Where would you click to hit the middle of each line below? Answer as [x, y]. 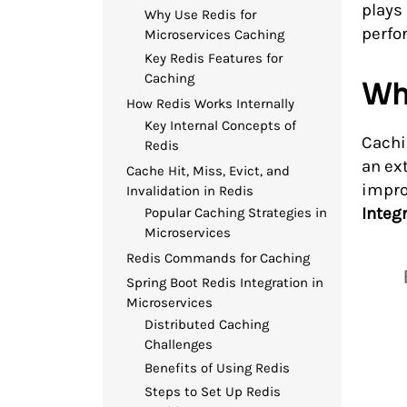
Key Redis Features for [214, 58]
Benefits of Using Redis [218, 367]
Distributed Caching [207, 324]
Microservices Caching [215, 34]
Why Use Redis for [201, 14]
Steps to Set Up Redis [213, 392]
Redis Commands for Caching [218, 258]
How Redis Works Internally [211, 103]
